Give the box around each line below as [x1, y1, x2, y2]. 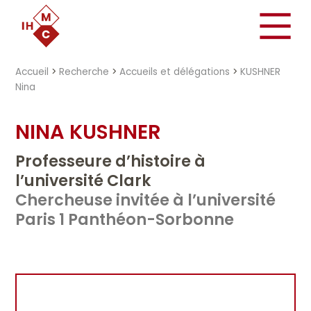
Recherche [59, 65, 110, 78]
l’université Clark [15, 169, 152, 192]
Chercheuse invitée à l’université [15, 188, 276, 211]
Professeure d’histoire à [15, 149, 206, 172]
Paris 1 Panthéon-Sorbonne [15, 208, 235, 230]
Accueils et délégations [119, 65, 230, 78]
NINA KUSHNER [15, 117, 162, 146]
